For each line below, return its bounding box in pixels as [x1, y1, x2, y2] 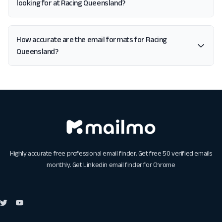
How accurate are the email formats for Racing [16, 35, 167, 44]
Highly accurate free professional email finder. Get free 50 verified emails [9, 149, 212, 158]
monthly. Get [47, 161, 84, 169]
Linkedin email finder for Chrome [83, 161, 175, 169]
